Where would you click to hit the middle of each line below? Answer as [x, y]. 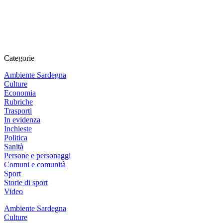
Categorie [19, 58]
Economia [20, 93]
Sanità [14, 146]
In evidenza [22, 119]
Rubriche [18, 102]
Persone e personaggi [37, 155]
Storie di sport [26, 182]
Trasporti [18, 111]
